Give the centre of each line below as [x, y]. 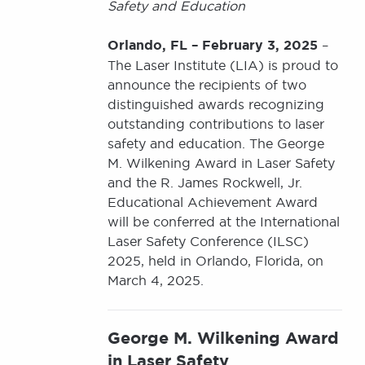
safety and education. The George [216, 143]
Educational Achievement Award [213, 202]
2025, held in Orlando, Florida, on [215, 261]
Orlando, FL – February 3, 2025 [213, 45]
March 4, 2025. [156, 280]
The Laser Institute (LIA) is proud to [223, 65]
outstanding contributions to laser [216, 124]
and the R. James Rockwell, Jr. [205, 182]
